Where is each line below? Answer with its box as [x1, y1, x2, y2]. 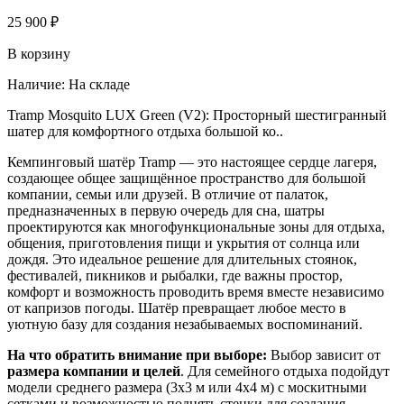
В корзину [7, 45, 70, 61]
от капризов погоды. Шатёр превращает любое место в [7, 299, 346, 316]
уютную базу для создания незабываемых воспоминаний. [7, 316, 363, 332]
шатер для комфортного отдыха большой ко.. [7, 123, 283, 139]
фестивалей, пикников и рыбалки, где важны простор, [7, 267, 343, 283]
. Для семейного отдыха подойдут [180, 363, 390, 379]
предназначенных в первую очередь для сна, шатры [7, 202, 325, 218]
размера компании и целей [7, 363, 180, 379]
